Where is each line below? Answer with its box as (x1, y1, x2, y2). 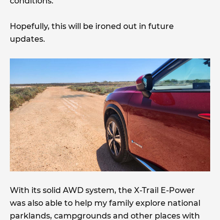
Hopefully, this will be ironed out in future (10, 22, 174, 31)
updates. (10, 34, 45, 44)
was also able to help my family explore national (10, 198, 200, 208)
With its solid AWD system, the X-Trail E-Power (10, 185, 195, 195)
